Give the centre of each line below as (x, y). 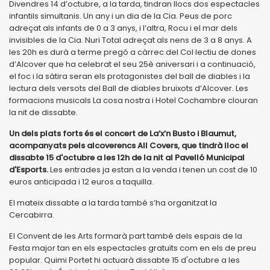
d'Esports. (29, 169)
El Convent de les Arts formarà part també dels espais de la (126, 236)
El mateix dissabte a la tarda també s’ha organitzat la (113, 202)
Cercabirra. (32, 215)
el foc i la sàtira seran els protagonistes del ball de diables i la (130, 76)
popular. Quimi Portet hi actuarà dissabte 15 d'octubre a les (124, 260)
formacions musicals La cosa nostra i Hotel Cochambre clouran (133, 100)
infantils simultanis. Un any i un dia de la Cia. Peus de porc (121, 16)
